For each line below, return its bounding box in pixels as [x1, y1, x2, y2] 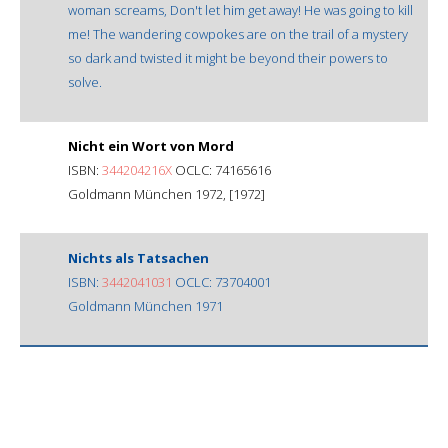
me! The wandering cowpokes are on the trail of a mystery [68, 24, 408, 43]
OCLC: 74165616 [172, 160, 271, 179]
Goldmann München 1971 [68, 296, 223, 315]
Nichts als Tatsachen [68, 248, 209, 267]
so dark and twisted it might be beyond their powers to [68, 48, 388, 67]
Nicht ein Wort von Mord [68, 136, 234, 155]
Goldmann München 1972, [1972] [68, 184, 265, 203]
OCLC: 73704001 [172, 272, 271, 291]
